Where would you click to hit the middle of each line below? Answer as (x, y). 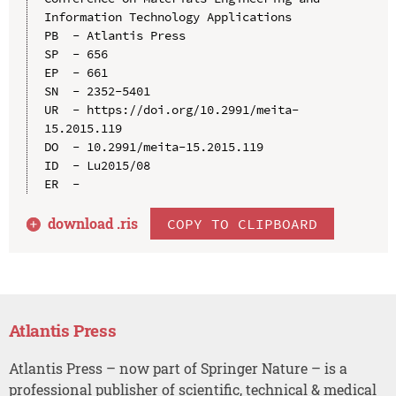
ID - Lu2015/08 (97, 165)
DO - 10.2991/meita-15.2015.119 (153, 146)
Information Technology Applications (168, 16)
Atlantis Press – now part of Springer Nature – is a (178, 368)
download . (84, 223)
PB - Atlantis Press (114, 35)
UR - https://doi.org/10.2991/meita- (171, 109)
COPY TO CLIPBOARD (243, 223)
